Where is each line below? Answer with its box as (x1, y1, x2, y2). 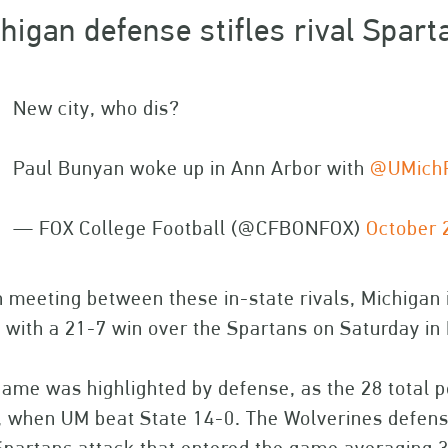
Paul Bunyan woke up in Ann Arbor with (13, 156, 370, 180)
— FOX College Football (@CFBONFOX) (13, 216, 366, 240)
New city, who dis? (13, 96, 180, 120)
